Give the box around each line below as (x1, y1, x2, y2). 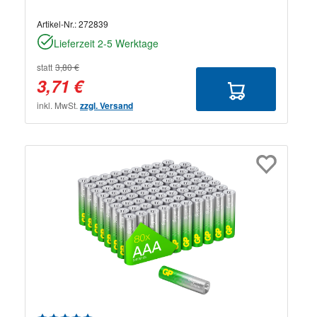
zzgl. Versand (80, 98, 133, 112)
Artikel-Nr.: (37, 17, 79, 30)
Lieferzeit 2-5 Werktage (54, 35, 158, 50)
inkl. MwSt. (37, 98, 80, 111)
